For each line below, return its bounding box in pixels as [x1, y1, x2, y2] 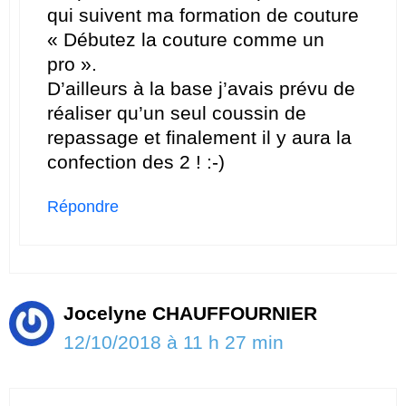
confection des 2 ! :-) [47, 151, 225, 173]
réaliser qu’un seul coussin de [47, 102, 306, 124]
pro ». [47, 53, 97, 75]
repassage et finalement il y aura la [47, 127, 352, 149]
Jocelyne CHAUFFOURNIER [63, 303, 317, 324]
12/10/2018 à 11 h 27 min [63, 332, 284, 353]
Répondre [47, 198, 119, 217]
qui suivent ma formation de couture [47, 5, 359, 26]
